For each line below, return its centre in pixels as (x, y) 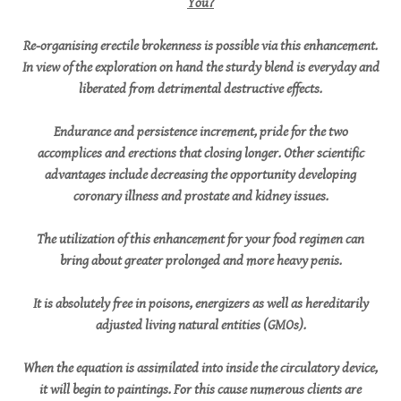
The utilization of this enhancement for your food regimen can (200, 239)
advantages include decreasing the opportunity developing (200, 175)
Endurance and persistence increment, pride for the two (200, 132)
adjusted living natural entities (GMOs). (200, 325)
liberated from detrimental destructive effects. (200, 89)
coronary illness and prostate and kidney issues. (200, 196)
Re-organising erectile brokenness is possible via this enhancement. (200, 46)
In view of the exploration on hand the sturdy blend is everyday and (200, 68)
